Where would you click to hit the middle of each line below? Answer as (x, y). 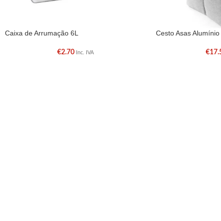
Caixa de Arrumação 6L (42, 33)
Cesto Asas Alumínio (187, 33)
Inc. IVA (85, 52)
